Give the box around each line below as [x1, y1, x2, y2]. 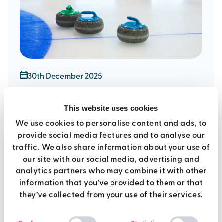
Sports [28, 147, 51, 155]
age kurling [20, 111, 87, 124]
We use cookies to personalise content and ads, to [15, 119, 207, 128]
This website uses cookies [64, 104, 158, 112]
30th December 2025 [28, 73, 102, 81]
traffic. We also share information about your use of [12, 143, 210, 152]
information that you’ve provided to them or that [19, 179, 203, 187]
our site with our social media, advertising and [22, 155, 200, 164]
